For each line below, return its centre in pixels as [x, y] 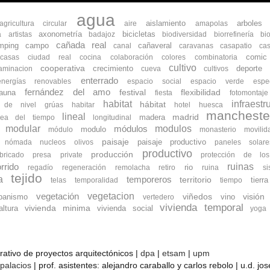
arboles [250, 23]
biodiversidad [185, 34]
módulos [130, 129]
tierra [260, 180]
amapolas [211, 24]
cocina [91, 57]
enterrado [99, 80]
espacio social [154, 81]
